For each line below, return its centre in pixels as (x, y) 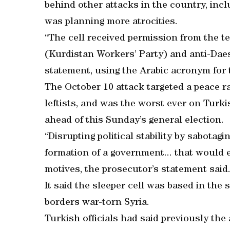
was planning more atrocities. (111, 22)
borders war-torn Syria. (97, 203)
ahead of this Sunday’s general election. (134, 121)
